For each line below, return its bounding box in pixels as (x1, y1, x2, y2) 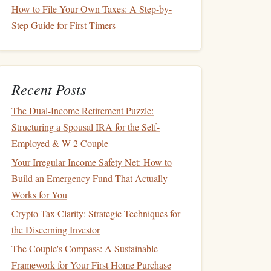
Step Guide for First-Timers (11, 19, 116, 31)
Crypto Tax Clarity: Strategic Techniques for (11, 207, 180, 220)
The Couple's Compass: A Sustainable (11, 242, 158, 255)
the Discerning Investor (11, 223, 100, 236)
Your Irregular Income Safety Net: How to (11, 155, 172, 168)
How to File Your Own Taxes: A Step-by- (11, 2, 172, 15)
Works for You (11, 188, 67, 201)
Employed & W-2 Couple (11, 137, 108, 149)
